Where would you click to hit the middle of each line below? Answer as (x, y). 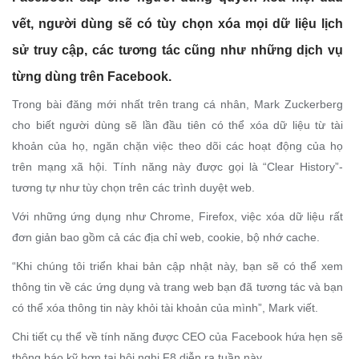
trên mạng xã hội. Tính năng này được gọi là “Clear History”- (177, 167)
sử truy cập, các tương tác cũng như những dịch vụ (177, 50)
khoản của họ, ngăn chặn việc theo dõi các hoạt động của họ (177, 146)
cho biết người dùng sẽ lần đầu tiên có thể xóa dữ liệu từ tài (177, 125)
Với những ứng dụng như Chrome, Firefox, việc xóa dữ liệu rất (177, 216)
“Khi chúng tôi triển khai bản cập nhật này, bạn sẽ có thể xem (177, 266)
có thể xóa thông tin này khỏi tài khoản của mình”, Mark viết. (165, 308)
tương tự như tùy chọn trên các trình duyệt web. (133, 188)
